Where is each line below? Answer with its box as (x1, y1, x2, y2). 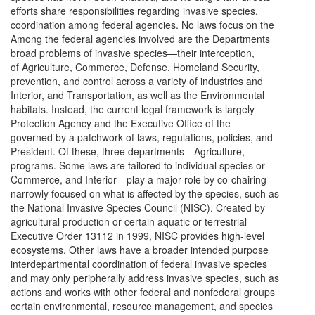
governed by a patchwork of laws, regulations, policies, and (11, 130, 273, 144)
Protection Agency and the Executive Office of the (11, 116, 231, 130)
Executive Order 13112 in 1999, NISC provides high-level (11, 229, 264, 243)
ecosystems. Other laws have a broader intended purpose (11, 243, 269, 257)
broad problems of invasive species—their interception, (11, 46, 255, 60)
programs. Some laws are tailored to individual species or (11, 158, 265, 172)
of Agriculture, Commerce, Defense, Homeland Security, (11, 60, 259, 74)
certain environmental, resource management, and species (11, 299, 273, 313)
